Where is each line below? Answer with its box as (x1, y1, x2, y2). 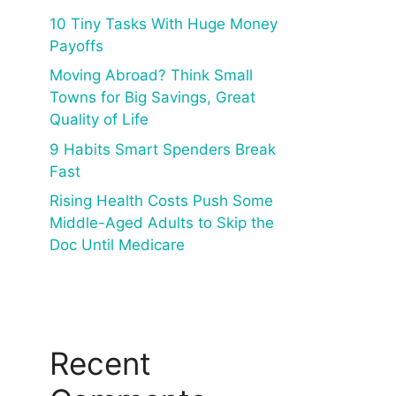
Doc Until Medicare (49, 236, 185, 254)
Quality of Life (49, 110, 148, 128)
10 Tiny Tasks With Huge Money (49, 14, 278, 33)
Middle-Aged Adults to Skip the (49, 214, 274, 232)
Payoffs (49, 36, 103, 55)
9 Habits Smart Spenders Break (49, 140, 276, 158)
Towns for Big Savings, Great (49, 88, 255, 106)
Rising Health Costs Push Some (49, 192, 273, 209)
